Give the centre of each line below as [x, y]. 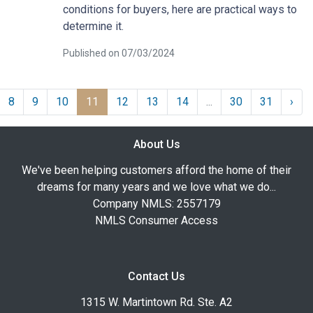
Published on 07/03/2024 [118, 53]
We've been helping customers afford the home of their [156, 170]
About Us [156, 144]
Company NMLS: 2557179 [156, 203]
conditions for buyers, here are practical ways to [180, 9]
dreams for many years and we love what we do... [156, 187]
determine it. [93, 26]
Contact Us [156, 276]
